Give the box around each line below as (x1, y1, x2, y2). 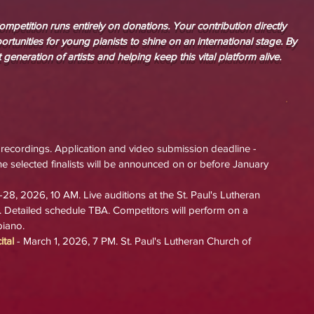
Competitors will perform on (113, 204, 240, 216)
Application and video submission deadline (55, 142, 253, 154)
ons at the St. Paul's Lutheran (129, 189, 260, 200)
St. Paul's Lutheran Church (121, 235, 242, 247)
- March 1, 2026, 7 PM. (17, 235, 121, 247)
